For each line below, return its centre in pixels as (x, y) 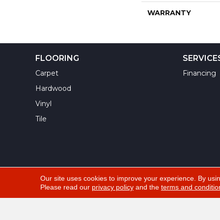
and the (147, 187)
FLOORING (57, 58)
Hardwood (53, 88)
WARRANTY (169, 13)
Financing (199, 73)
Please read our (66, 187)
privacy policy (112, 187)
